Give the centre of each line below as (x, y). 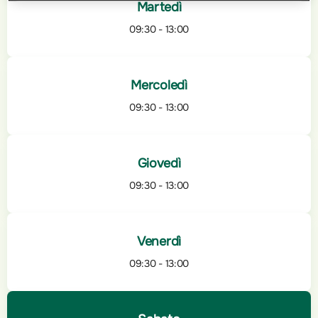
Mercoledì (159, 86)
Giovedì (159, 164)
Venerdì (159, 242)
